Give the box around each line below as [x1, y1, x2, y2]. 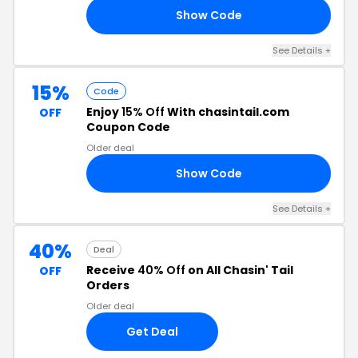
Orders [86, 277, 129, 293]
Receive [86, 262, 137, 278]
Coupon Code [86, 119, 170, 135]
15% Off [121, 104, 165, 120]
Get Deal [126, 323, 178, 340]
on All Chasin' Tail [185, 262, 293, 278]
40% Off [137, 262, 185, 278]
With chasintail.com [165, 104, 289, 120]
